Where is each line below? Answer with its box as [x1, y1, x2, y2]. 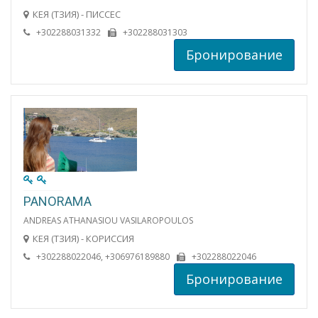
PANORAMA [23, 193, 92, 209]
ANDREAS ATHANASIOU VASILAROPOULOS [23, 214, 193, 226]
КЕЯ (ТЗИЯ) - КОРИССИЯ [33, 231, 134, 245]
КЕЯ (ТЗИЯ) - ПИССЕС [33, 7, 121, 21]
